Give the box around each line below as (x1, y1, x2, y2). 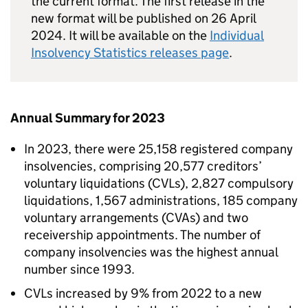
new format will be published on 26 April (31, 10, 256, 26)
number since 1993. (24, 261, 135, 277)
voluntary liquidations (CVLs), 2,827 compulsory (24, 175, 294, 191)
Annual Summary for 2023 (10, 110, 165, 126)
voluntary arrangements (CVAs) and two (24, 210, 248, 225)
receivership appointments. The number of (24, 227, 261, 243)
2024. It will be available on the (31, 27, 210, 43)
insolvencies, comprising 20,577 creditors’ (24, 158, 262, 174)
